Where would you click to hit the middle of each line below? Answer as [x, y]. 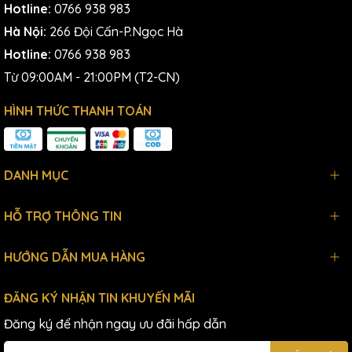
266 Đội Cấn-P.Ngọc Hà [116, 31]
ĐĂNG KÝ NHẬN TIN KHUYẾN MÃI [99, 297]
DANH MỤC [36, 175]
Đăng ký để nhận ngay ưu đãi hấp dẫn [115, 323]
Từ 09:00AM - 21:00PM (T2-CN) [92, 77]
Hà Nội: [27, 31]
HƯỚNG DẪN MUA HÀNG [75, 257]
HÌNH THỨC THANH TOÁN [78, 110]
